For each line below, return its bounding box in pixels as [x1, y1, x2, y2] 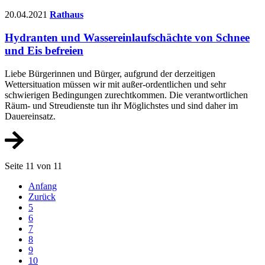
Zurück [28, 192, 56, 202]
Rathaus [50, 9, 83, 20]
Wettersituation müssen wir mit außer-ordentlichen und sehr [5, 79, 226, 89]
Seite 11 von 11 [5, 161, 62, 172]
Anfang [28, 181, 57, 192]
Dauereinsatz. [5, 111, 56, 121]
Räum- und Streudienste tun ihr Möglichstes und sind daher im [5, 100, 238, 111]
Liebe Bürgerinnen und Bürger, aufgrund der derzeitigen [5, 68, 215, 79]
